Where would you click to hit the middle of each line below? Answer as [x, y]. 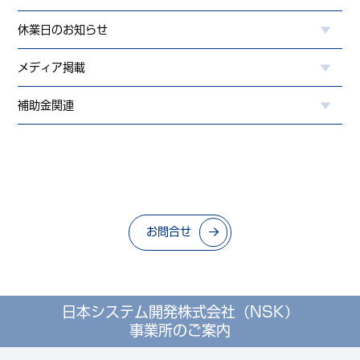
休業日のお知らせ [63, 29]
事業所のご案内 [180, 330]
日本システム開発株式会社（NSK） [180, 311]
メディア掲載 [52, 67]
